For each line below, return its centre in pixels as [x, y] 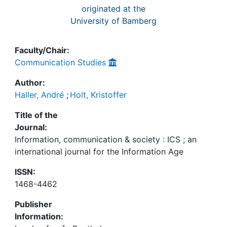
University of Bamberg [113, 21]
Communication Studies [60, 62]
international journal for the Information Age [99, 152]
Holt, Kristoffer [98, 95]
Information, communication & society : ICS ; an [106, 139]
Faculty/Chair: [42, 50]
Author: [30, 83]
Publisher [33, 204]
